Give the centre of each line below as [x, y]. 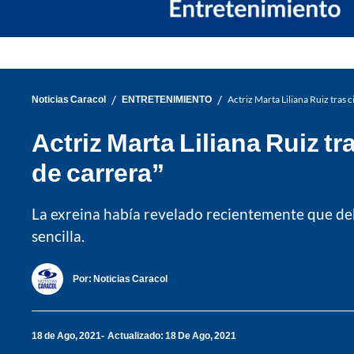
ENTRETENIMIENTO [167, 100]
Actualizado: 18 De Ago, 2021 [172, 336]
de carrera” [98, 171]
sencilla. [58, 235]
